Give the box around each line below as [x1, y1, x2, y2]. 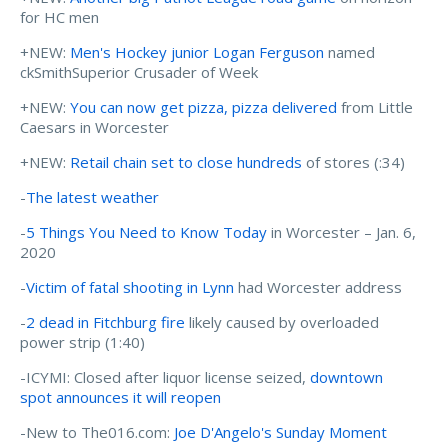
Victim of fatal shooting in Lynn [26, 277, 234, 298]
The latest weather [26, 187, 159, 208]
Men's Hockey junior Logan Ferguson [70, 42, 324, 63]
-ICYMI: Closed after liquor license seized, [20, 367, 310, 388]
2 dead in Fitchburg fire [26, 312, 185, 333]
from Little [337, 97, 413, 118]
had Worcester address [234, 277, 406, 298]
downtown [310, 367, 383, 388]
